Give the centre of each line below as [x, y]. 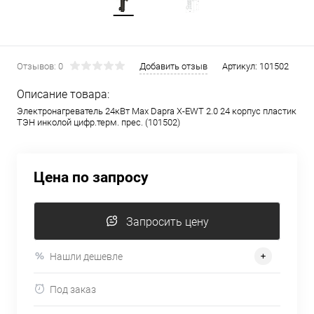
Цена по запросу [91, 177]
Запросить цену [167, 222]
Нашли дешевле [86, 256]
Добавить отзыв [173, 66]
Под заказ [73, 289]
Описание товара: [63, 94]
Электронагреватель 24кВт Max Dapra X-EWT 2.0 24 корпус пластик [157, 111]
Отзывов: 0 [40, 66]
